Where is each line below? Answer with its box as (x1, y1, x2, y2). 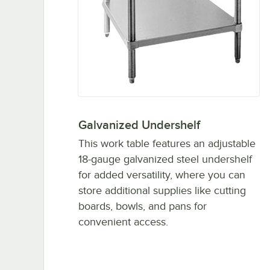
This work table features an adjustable (78, 137, 256, 149)
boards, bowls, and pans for (78, 199, 207, 212)
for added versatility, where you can (78, 168, 245, 181)
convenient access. (78, 215, 168, 228)
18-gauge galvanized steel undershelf (78, 152, 252, 165)
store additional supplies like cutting (78, 184, 246, 196)
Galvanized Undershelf (78, 118, 200, 131)
